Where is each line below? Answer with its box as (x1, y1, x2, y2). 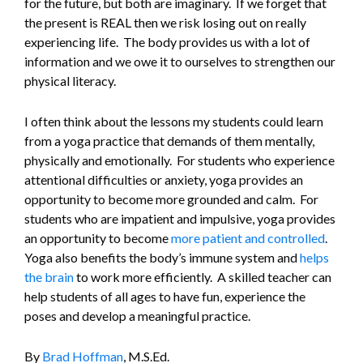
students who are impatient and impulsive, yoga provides (24, 211, 335, 227)
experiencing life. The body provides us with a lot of (24, 34, 310, 50)
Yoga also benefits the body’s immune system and (24, 250, 300, 266)
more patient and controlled (171, 230, 325, 246)
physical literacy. (24, 73, 116, 89)
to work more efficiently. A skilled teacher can (74, 269, 331, 285)
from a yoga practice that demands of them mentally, (24, 133, 314, 149)
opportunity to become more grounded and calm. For (24, 191, 318, 207)
